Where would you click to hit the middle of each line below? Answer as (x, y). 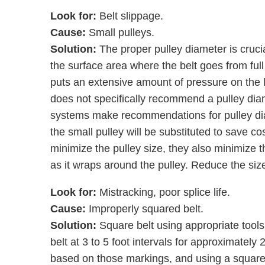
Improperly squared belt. (146, 209)
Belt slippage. (132, 16)
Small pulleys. (121, 33)
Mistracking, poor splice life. (166, 192)
